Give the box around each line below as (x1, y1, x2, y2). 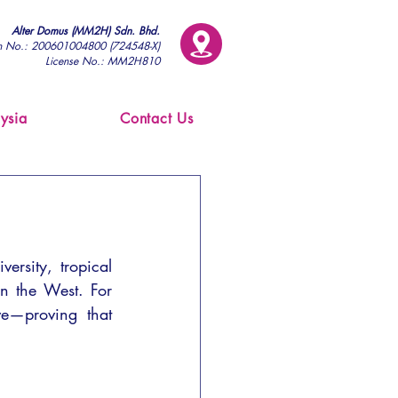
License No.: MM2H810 (45, 53, 160, 68)
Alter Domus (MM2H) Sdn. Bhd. (12, 23, 160, 38)
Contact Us (119, 109, 194, 128)
